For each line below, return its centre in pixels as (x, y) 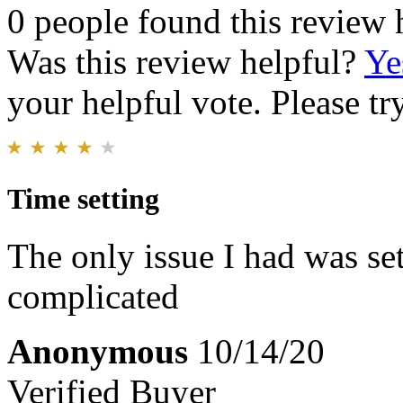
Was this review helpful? (186, 61)
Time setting (83, 198)
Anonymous (98, 352)
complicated (93, 297)
